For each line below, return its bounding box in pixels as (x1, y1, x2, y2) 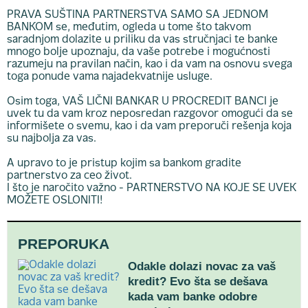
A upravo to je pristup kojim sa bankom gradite (7, 159, 241, 168)
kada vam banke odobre (128, 290, 257, 303)
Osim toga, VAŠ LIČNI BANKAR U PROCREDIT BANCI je (7, 97, 278, 107)
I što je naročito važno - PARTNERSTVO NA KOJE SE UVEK (7, 184, 296, 193)
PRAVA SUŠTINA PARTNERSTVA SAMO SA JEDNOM (7, 10, 268, 20)
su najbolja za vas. (7, 134, 96, 144)
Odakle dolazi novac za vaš (128, 260, 276, 273)
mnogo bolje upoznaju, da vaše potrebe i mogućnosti (7, 47, 270, 57)
